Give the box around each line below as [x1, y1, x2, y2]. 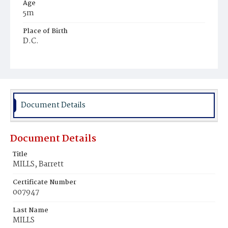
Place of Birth [23, 26, 68, 37]
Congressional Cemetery [28, 65, 104, 75]
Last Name [13, 205, 48, 216]
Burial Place [23, 54, 63, 65]
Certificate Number [13, 177, 76, 188]
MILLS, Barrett [13, 158, 64, 170]
